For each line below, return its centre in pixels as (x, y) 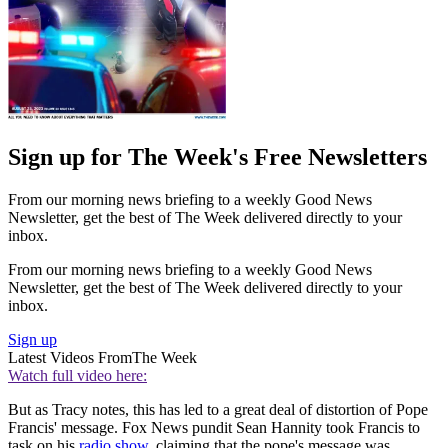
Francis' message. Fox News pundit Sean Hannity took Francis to (214, 428)
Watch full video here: (77, 376)
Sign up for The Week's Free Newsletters (217, 157)
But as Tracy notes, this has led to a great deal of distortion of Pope (218, 410)
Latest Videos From (70, 358)
